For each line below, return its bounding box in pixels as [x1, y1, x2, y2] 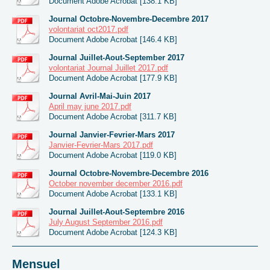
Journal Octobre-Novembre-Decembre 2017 [49, 14, 209, 24]
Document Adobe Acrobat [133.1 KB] [49, 189, 177, 198]
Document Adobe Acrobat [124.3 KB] [49, 227, 177, 237]
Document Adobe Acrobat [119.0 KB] [49, 150, 177, 160]
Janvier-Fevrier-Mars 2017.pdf [49, 140, 153, 149]
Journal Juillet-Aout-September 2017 [49, 52, 184, 62]
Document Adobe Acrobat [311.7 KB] [49, 111, 177, 121]
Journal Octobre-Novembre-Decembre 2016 [49, 168, 209, 178]
